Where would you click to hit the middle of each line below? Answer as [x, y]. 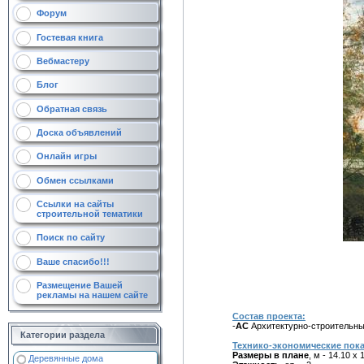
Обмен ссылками [75, 180]
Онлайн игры [67, 156]
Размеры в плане [271, 355]
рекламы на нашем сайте [92, 295]
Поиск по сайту [71, 238]
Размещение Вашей [80, 285]
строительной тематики [90, 213]
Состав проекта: [269, 316]
